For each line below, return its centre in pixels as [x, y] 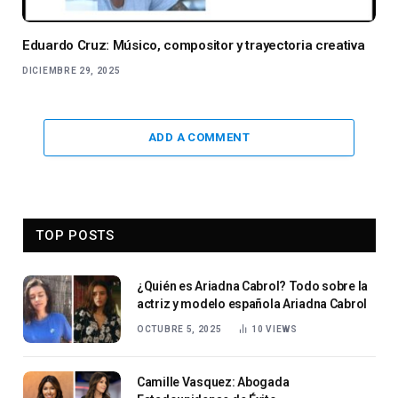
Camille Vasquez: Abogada [213, 382]
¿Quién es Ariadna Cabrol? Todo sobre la [253, 287]
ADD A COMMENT [199, 138]
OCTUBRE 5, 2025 [179, 330]
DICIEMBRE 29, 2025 [72, 71]
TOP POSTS [75, 236]
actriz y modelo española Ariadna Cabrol [252, 304]
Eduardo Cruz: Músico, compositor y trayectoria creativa [194, 46]
